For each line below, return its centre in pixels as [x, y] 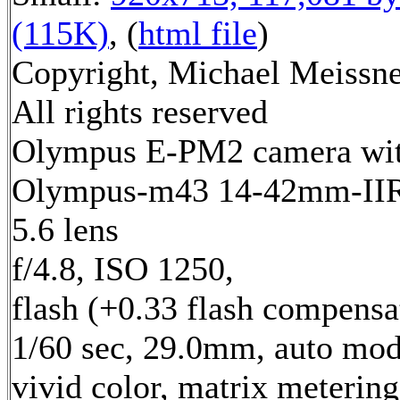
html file [198, 33]
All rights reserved [140, 111]
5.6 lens [65, 229]
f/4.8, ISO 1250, [123, 268]
